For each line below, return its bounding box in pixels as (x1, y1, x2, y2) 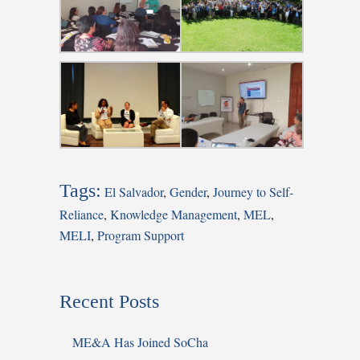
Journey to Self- (213, 182, 293, 200)
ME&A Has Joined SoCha (72, 333, 208, 350)
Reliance (59, 205, 104, 223)
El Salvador (104, 182, 163, 200)
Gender (170, 182, 207, 200)
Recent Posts (59, 290, 159, 312)
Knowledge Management (110, 205, 237, 223)
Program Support (97, 226, 184, 243)
